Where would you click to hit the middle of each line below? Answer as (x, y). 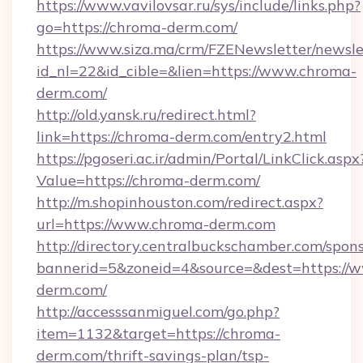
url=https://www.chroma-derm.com (156, 224)
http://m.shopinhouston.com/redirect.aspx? (180, 202)
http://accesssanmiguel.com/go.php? (158, 312)
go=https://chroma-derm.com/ (137, 27)
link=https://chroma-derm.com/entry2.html (181, 137)
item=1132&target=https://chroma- (158, 333)
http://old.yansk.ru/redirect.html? (146, 115)
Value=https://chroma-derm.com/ (148, 180)
